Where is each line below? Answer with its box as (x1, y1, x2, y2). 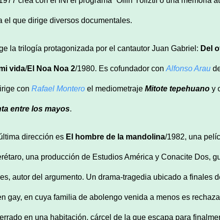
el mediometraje (85, 84, 145, 93)
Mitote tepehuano (145, 84, 210, 93)
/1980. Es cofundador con (75, 64, 166, 73)
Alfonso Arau (166, 64, 211, 73)
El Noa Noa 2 (27, 64, 75, 73)
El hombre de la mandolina (66, 132, 165, 141)
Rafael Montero (31, 84, 85, 93)
